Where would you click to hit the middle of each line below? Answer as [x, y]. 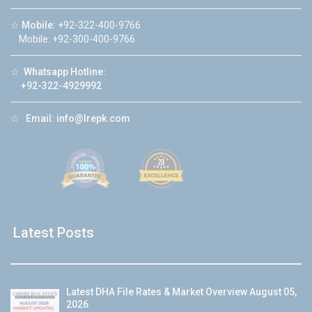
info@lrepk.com [93, 118]
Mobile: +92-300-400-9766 [73, 39]
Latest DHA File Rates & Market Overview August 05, [181, 291]
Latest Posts [54, 232]
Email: [40, 118]
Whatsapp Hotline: [65, 71]
